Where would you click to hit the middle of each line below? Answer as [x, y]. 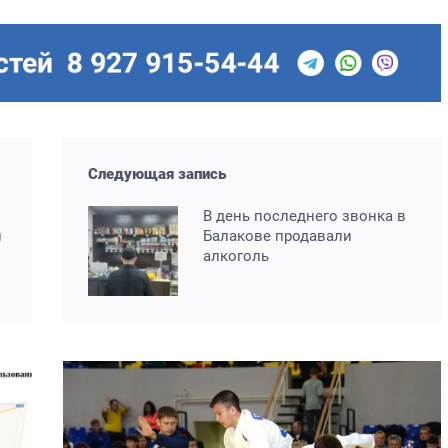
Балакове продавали [278, 236]
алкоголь [236, 256]
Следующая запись [157, 174]
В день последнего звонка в [305, 216]
